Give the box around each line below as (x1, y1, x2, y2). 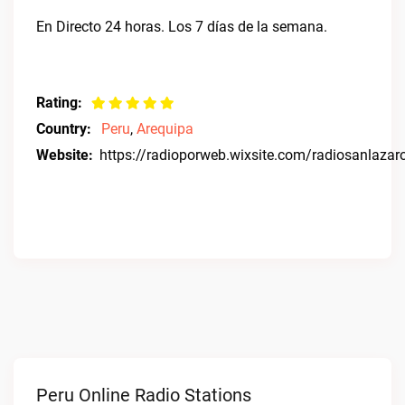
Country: (36, 120, 91, 137)
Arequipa (137, 120, 193, 137)
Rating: (36, 94, 82, 111)
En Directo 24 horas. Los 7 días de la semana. (36, 18, 327, 35)
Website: (36, 146, 93, 164)
